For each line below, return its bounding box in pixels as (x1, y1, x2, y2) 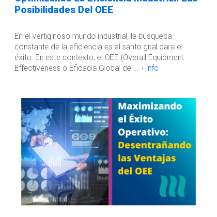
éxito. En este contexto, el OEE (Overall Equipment (15, 53, 184, 62)
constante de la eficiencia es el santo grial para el (15, 42, 183, 51)
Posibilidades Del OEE (15, 4, 113, 15)
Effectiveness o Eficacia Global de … (15, 63, 140, 73)
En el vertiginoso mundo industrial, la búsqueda (15, 31, 172, 41)
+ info (140, 63, 159, 73)
